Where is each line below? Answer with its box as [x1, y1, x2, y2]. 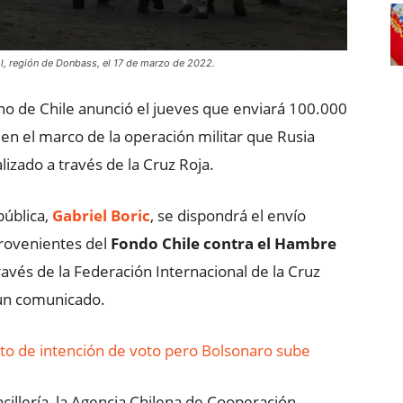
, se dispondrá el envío [150, 205, 306, 226]
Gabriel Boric [52, 205, 150, 226]
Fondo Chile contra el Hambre [111, 233, 336, 254]
